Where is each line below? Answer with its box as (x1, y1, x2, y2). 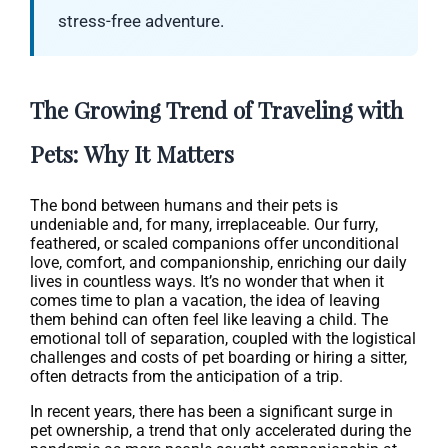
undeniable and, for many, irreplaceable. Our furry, (30, 215, 378, 234)
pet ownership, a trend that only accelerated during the (30, 421, 411, 440)
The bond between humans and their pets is (30, 196, 338, 215)
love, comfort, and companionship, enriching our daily (30, 253, 407, 272)
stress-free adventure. (58, 11, 224, 31)
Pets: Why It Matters (30, 139, 234, 168)
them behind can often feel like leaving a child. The (30, 310, 388, 329)
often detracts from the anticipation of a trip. (30, 367, 343, 386)
